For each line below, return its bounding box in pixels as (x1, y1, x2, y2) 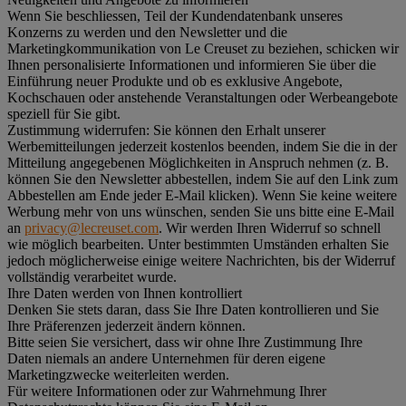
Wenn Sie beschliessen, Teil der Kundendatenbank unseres (7, 8, 343, 24)
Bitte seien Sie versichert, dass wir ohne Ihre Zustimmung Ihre (7, 334, 362, 351)
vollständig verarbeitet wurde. (7, 269, 177, 285)
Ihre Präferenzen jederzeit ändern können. (7, 318, 246, 334)
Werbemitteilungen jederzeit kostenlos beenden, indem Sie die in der (7, 139, 397, 155)
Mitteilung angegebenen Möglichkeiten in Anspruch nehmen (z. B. (7, 155, 389, 171)
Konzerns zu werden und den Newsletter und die (7, 24, 287, 41)
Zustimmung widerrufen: (7, 122, 150, 139)
